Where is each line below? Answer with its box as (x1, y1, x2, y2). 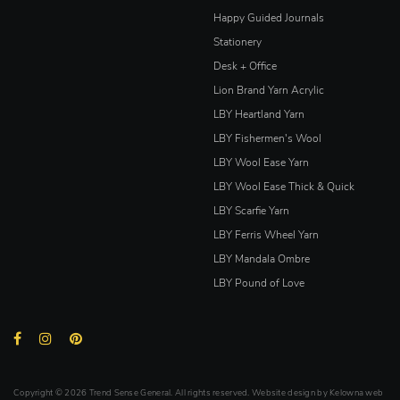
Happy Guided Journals (213, 12, 324, 24)
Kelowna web (329, 388, 384, 397)
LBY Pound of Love (213, 278, 304, 289)
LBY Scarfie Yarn (213, 205, 289, 217)
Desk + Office (213, 61, 277, 72)
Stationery (213, 37, 262, 48)
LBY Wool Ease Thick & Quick (213, 181, 354, 193)
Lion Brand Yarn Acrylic (213, 85, 324, 96)
